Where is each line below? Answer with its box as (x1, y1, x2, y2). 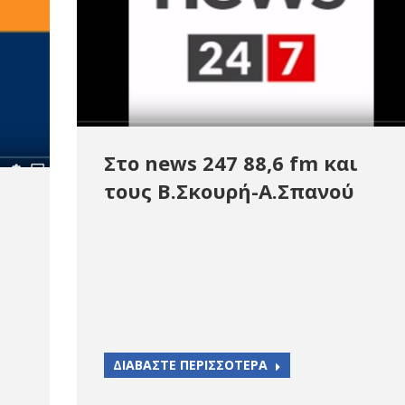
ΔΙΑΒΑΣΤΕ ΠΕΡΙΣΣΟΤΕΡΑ (113, 356, 268, 374)
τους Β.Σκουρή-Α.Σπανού (104, 177, 354, 205)
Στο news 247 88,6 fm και (104, 149, 358, 177)
